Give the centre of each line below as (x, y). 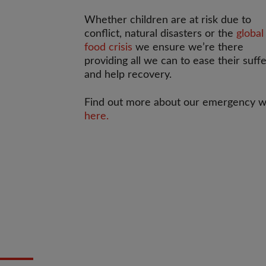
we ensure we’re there (188, 47)
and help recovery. (128, 75)
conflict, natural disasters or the (160, 34)
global (250, 34)
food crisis (108, 47)
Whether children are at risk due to (168, 20)
